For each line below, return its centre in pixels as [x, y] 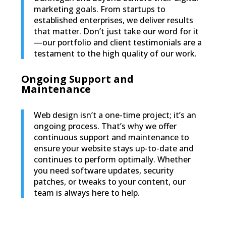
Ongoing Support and [77, 79]
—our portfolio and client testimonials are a [118, 43]
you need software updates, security [103, 171]
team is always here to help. [87, 193]
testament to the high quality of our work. [115, 54]
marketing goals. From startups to [99, 9]
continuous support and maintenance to [111, 137]
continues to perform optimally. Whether [112, 160]
